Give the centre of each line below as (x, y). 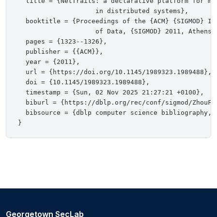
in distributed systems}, (103, 11)
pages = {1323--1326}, (62, 42)
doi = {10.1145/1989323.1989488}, (84, 82)
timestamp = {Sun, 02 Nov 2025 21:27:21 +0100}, (111, 93)
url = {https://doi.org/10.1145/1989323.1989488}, (115, 72)
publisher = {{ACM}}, (61, 52)
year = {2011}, (49, 62)
